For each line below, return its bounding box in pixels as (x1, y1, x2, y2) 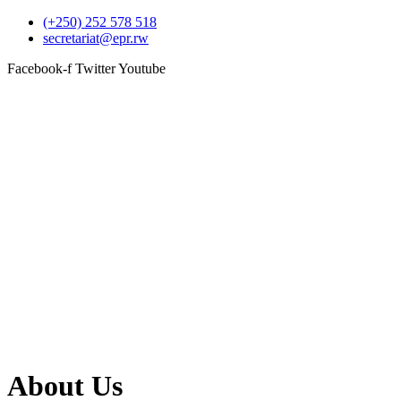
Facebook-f (7, 61, 72, 76)
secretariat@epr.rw (43, 30, 149, 46)
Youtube (118, 61, 166, 76)
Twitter (75, 61, 115, 76)
